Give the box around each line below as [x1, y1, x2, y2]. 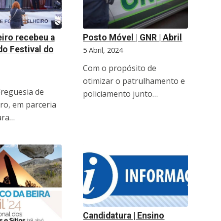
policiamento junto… [83, 88, 158, 99]
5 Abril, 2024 [83, 45, 123, 55]
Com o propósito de [83, 62, 157, 74]
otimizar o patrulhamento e [83, 75, 185, 86]
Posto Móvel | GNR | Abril [83, 32, 183, 42]
